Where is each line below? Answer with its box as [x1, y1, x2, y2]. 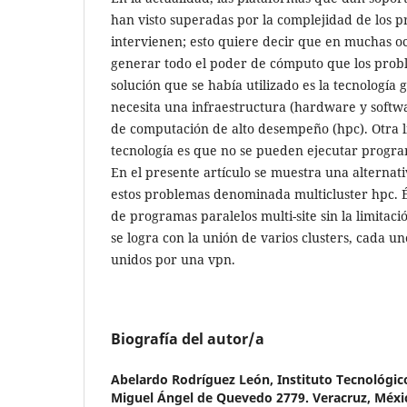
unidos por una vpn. [111, 250, 235, 268]
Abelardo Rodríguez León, [111, 370, 277, 388]
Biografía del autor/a [111, 328, 264, 349]
